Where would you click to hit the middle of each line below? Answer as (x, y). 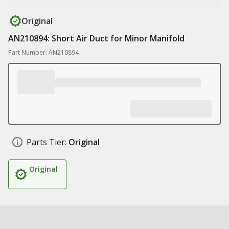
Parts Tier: (47, 142)
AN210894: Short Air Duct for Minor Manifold (96, 38)
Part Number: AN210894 (43, 52)
